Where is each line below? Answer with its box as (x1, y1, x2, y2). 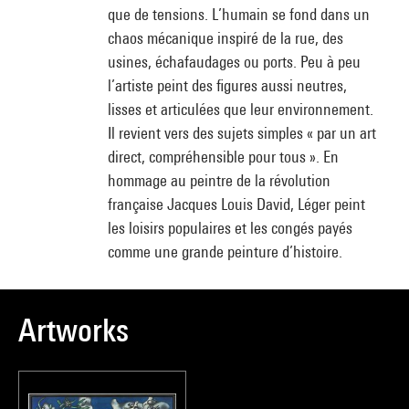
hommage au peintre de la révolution (108, 171, 330, 190)
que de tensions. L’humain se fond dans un (108, 5, 370, 24)
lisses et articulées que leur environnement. (108, 100, 373, 119)
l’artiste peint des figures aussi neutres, (108, 76, 347, 95)
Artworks (18, 311, 129, 349)
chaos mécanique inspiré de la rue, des (108, 28, 343, 47)
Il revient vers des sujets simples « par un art (108, 123, 376, 142)
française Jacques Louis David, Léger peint (108, 194, 365, 214)
